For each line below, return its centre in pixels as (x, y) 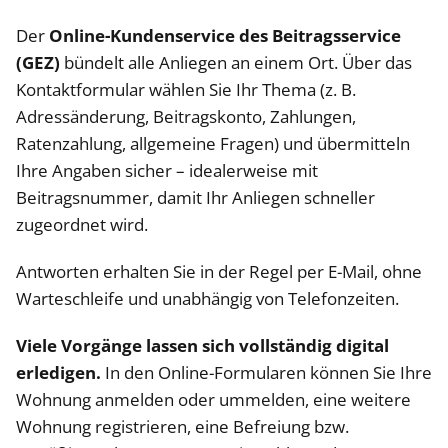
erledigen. (58, 372)
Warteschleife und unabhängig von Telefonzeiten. (207, 298)
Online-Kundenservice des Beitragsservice (225, 35)
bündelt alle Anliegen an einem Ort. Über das (236, 62)
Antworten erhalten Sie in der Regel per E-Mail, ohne (219, 271)
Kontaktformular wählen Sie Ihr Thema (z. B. (186, 89)
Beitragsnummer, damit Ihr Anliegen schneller (195, 197)
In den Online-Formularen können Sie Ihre (266, 372)
